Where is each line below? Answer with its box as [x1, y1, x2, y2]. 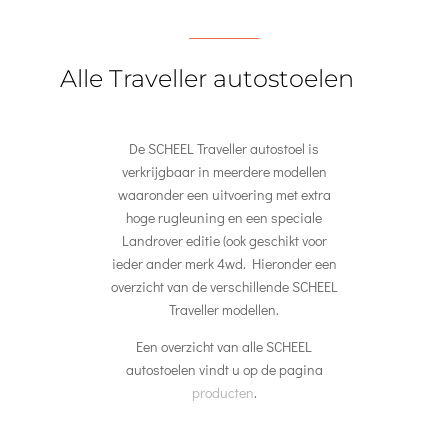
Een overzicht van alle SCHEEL [136, 337, 312, 356]
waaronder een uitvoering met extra [117, 185, 331, 204]
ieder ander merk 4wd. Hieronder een [111, 254, 337, 273]
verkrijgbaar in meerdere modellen [121, 162, 327, 181]
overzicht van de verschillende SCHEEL [110, 277, 338, 296]
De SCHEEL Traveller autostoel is [129, 139, 319, 158]
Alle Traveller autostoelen [60, 64, 354, 93]
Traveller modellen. [169, 300, 279, 319]
